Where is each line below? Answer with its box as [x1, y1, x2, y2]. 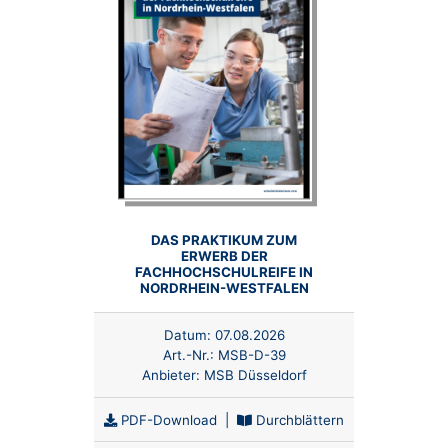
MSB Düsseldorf [203, 366, 307, 383]
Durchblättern [252, 411, 344, 428]
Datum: [163, 326, 211, 343]
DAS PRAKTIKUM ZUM [151, 232, 297, 249]
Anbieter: [141, 366, 204, 383]
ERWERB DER [180, 248, 268, 265]
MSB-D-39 [217, 346, 286, 363]
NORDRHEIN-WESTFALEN [139, 280, 309, 297]
